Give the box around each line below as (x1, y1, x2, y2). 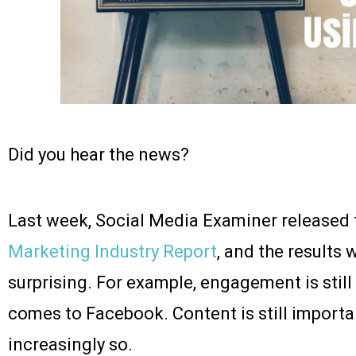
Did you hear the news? (8, 144, 189, 164)
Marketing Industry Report (8, 241, 217, 261)
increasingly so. (8, 334, 133, 354)
